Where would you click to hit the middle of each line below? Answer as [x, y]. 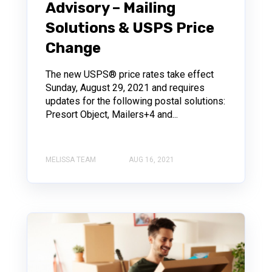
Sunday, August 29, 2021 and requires [125, 88]
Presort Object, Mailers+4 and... [112, 115]
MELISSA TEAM [71, 159]
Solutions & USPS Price [130, 28]
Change [73, 48]
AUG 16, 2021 [151, 159]
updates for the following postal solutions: [135, 101]
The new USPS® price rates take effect [130, 75]
